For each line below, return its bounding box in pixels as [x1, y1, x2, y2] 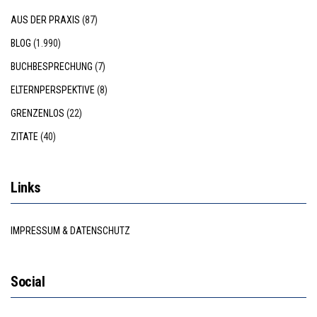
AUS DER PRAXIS [11, 13, 80, 25]
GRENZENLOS [11, 107, 64, 119]
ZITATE [11, 130, 38, 142]
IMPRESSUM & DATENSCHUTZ [11, 224, 130, 236]
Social [11, 272, 45, 290]
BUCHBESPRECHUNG [11, 60, 93, 72]
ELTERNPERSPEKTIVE [11, 83, 95, 96]
